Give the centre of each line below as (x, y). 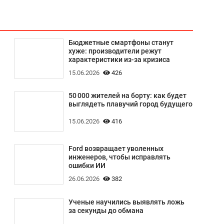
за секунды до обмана (106, 210)
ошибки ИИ (87, 166)
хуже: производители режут (115, 51)
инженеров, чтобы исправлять (119, 157)
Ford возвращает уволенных (116, 149)
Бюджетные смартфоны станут (121, 43)
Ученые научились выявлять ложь (126, 202)
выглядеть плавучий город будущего (130, 104)
